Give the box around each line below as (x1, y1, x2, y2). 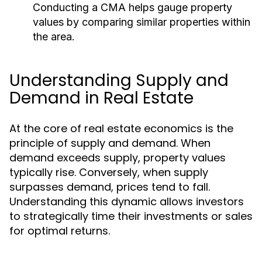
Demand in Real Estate (9, 87, 194, 109)
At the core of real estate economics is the (9, 121, 233, 136)
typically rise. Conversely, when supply (9, 165, 208, 180)
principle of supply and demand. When (9, 136, 211, 150)
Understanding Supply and (9, 69, 229, 92)
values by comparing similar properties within (33, 16, 250, 28)
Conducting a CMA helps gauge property (33, 1, 232, 13)
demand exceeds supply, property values (9, 150, 226, 165)
